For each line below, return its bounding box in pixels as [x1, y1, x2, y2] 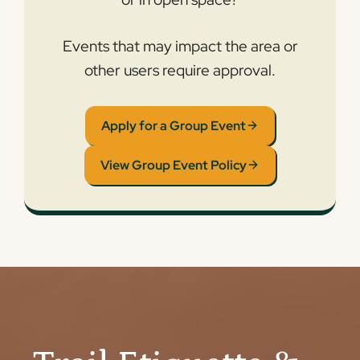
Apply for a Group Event [101, 117, 246, 134]
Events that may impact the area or [62, 36, 298, 57]
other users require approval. [84, 60, 276, 81]
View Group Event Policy [100, 156, 247, 174]
